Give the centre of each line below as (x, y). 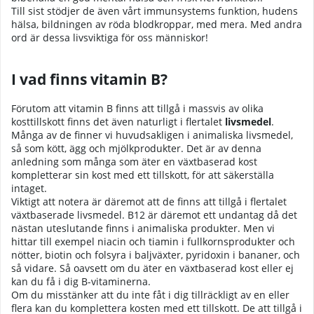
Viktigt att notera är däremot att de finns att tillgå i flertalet (149, 201)
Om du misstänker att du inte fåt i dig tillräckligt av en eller (150, 294)
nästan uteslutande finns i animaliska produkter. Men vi (143, 228)
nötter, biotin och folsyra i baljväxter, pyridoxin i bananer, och (156, 254)
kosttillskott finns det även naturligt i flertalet (118, 121)
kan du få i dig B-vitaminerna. (81, 281)
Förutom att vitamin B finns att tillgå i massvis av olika (137, 108)
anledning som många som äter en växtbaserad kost (134, 161)
